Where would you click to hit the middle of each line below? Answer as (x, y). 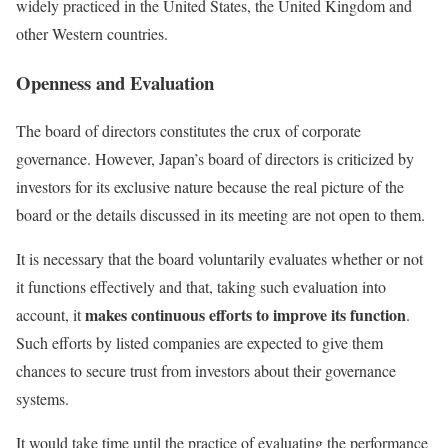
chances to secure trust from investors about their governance (206, 371)
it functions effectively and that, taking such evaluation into (201, 287)
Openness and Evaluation (115, 82)
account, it (50, 315)
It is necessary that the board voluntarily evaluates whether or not (219, 259)
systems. (42, 399)
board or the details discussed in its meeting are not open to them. (220, 215)
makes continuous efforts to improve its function (245, 315)
